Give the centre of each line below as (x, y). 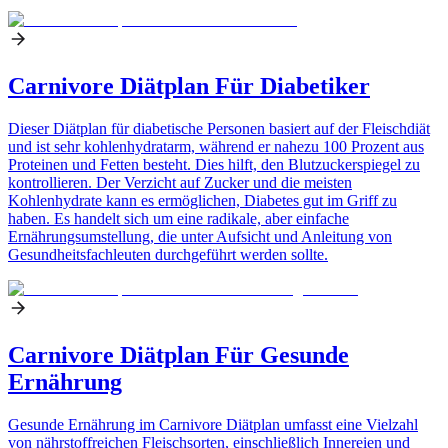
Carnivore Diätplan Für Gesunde (178, 355)
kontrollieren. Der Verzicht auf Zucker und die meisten (180, 183)
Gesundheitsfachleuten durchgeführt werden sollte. (168, 255)
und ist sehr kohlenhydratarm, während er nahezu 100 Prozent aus (216, 147)
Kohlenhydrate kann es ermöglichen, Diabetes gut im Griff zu (202, 201)
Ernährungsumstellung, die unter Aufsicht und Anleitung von (200, 237)
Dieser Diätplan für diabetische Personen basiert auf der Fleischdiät (219, 129)
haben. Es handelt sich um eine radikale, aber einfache (178, 219)
